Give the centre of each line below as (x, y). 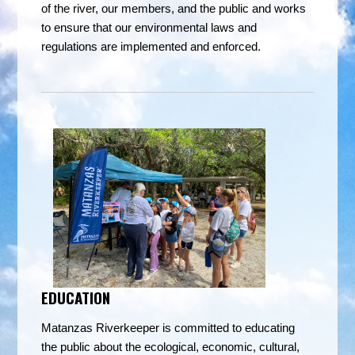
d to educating (259, 328)
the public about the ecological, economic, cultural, (171, 347)
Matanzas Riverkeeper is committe (132, 328)
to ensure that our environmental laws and (149, 27)
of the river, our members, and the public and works (174, 8)
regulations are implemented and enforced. (151, 46)
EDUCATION (76, 297)
